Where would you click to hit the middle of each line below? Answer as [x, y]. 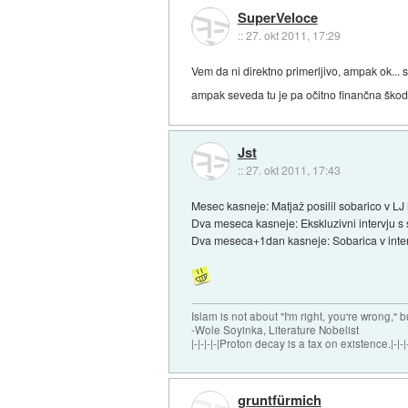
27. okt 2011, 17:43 [293, 170]
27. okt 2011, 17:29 [293, 35]
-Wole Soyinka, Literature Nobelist [275, 329]
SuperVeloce [277, 17]
